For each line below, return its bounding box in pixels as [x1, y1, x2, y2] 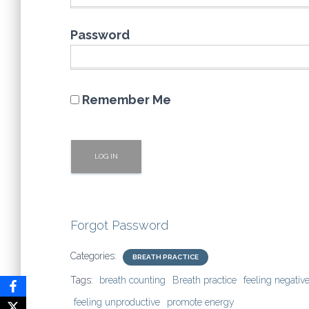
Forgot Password [70, 218, 168, 232]
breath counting [99, 275, 166, 286]
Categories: [70, 250, 119, 261]
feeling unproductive [74, 297, 160, 308]
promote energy [167, 297, 235, 308]
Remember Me [79, 92, 171, 107]
